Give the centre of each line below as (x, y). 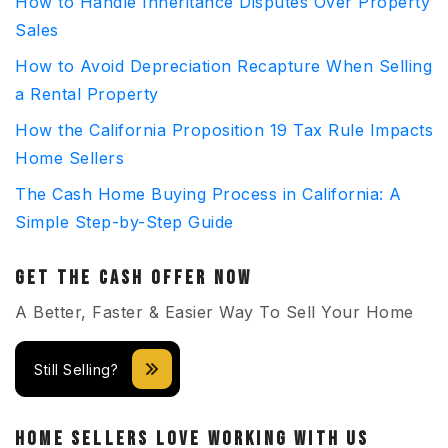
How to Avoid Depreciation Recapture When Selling (223, 66)
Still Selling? (76, 369)
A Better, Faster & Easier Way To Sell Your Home (214, 312)
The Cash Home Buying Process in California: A (208, 194)
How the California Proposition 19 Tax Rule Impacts (224, 130)
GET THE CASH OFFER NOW (134, 278)
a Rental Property (87, 94)
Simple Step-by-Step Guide (124, 222)
